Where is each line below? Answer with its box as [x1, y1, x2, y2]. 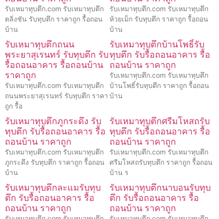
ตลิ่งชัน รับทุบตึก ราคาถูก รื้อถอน [5, 14, 103, 23]
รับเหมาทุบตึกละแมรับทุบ [5, 182, 101, 193]
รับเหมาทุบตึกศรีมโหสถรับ [109, 115, 210, 126]
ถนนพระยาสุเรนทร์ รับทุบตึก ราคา [5, 91, 108, 100]
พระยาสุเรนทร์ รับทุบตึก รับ [5, 49, 109, 60]
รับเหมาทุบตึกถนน [5, 39, 74, 49]
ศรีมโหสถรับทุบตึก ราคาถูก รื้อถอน [109, 157, 213, 166]
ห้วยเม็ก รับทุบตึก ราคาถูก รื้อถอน [109, 14, 208, 23]
